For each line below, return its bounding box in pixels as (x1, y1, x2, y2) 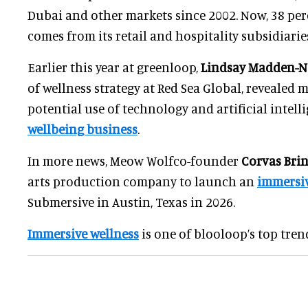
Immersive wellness (27, 225, 139, 241)
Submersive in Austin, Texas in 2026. (27, 193, 235, 210)
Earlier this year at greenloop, (27, 58, 201, 75)
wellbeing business (27, 120, 137, 137)
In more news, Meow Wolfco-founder (27, 152, 241, 168)
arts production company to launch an (27, 173, 257, 189)
